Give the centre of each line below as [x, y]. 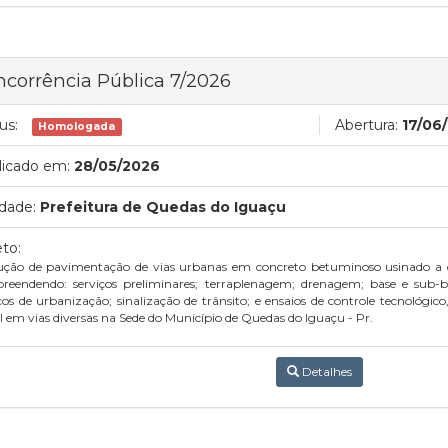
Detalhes [325, 371]
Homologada [77, 126]
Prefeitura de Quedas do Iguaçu [163, 207]
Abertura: [366, 125]
